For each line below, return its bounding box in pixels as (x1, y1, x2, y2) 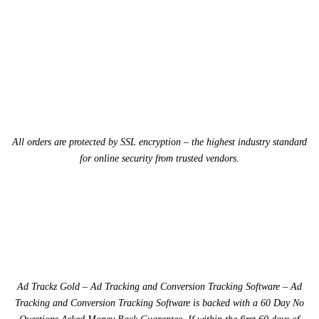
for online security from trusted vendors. (80, 152, 239, 164)
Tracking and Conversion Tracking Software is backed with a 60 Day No (15, 297, 304, 308)
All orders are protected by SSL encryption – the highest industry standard (12, 136, 307, 147)
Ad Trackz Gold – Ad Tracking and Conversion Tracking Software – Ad (17, 281, 302, 292)
